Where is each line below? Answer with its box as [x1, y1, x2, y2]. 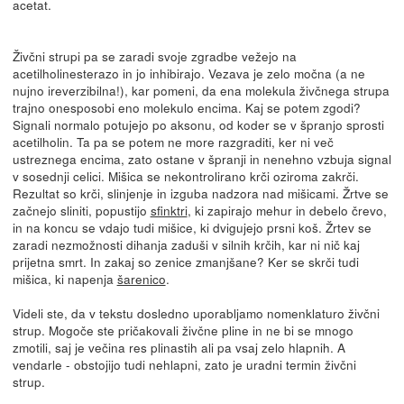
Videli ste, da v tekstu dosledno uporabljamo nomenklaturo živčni [12, 303, 380, 322]
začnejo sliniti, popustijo [12, 200, 151, 219]
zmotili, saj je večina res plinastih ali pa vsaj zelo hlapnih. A [12, 337, 345, 356]
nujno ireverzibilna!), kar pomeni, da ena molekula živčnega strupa [12, 80, 390, 99]
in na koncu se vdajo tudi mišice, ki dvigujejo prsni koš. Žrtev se [12, 217, 372, 236]
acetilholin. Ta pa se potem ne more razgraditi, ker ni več [12, 132, 334, 151]
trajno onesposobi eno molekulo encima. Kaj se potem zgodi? [12, 97, 361, 116]
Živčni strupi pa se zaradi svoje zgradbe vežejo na [12, 46, 297, 65]
